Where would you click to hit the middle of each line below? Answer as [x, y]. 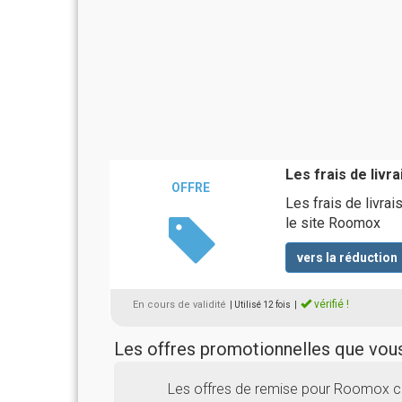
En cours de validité [179, 305]
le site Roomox [332, 223]
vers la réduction [347, 258]
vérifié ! [330, 304]
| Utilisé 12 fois [260, 305]
